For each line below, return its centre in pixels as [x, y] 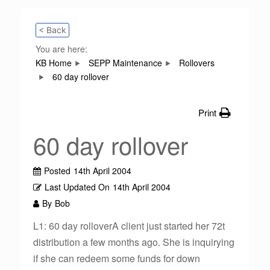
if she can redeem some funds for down [117, 258]
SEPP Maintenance [125, 63]
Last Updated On [77, 187]
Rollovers [197, 63]
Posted [57, 171]
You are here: [61, 49]
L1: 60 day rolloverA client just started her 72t [129, 226]
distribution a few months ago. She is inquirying [134, 242]
